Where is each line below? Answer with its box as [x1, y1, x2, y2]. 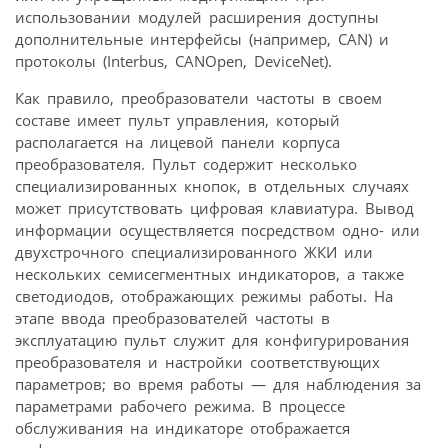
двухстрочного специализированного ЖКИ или [15, 241, 373, 262]
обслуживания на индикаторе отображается [15, 417, 350, 438]
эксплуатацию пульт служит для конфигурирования [15, 329, 409, 350]
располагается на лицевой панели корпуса [15, 131, 340, 152]
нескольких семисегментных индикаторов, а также [15, 263, 404, 284]
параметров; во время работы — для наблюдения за [15, 373, 421, 394]
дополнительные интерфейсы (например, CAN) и [15, 28, 389, 49]
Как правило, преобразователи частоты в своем [15, 87, 382, 108]
